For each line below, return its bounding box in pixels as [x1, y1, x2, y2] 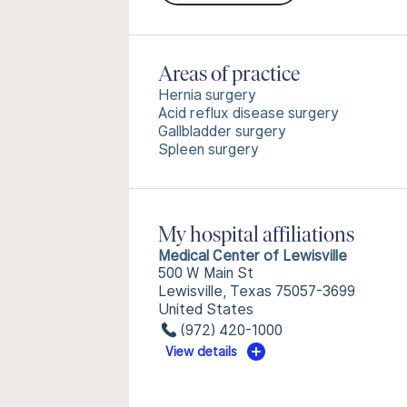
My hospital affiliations [158, 225, 354, 247]
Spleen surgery [158, 141, 259, 158]
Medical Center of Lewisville [158, 247, 347, 264]
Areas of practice [158, 65, 300, 86]
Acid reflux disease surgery [158, 104, 339, 122]
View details [165, 344, 238, 359]
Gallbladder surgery [158, 123, 286, 140]
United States [158, 301, 253, 318]
